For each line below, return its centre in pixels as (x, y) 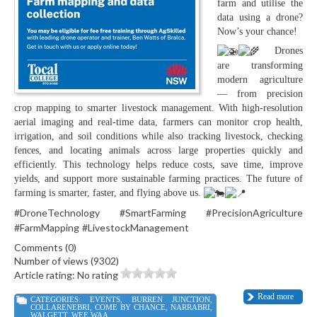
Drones (281, 51)
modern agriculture (260, 80)
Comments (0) (45, 248)
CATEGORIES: (60, 300)
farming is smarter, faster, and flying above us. (109, 193)
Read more (276, 297)
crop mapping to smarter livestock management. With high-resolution (158, 108)
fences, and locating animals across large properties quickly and (158, 151)
